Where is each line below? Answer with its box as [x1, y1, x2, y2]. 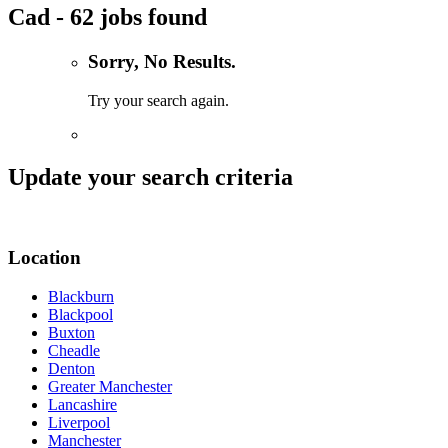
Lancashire [48, 395, 117, 413]
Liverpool [48, 413, 110, 431]
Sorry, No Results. [88, 50, 236, 72]
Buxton [48, 323, 95, 341]
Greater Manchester [48, 377, 172, 395]
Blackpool [48, 305, 113, 323]
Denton [48, 359, 95, 377]
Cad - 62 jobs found [8, 4, 207, 31]
